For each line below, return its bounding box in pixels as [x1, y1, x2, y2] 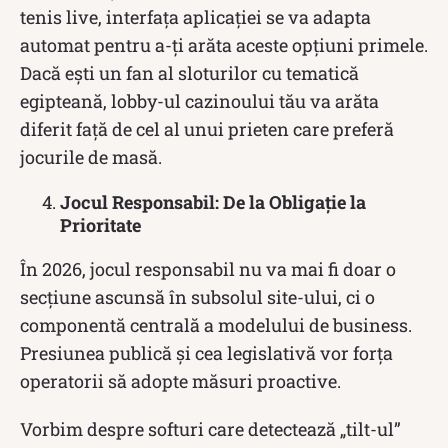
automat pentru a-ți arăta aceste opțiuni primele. [20, 32, 428, 57]
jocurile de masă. [20, 144, 162, 169]
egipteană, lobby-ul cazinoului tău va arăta [20, 88, 379, 113]
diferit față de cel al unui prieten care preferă [20, 116, 394, 141]
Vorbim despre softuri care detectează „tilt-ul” [20, 416, 401, 441]
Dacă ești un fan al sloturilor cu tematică [20, 60, 359, 85]
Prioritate [60, 212, 141, 237]
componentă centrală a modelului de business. [20, 312, 412, 337]
